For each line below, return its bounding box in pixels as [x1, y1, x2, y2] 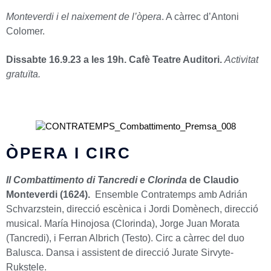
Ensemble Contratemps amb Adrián [90, 189, 247, 200]
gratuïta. [6, 69, 41, 80]
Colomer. [6, 25, 47, 36]
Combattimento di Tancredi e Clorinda [11, 175, 189, 186]
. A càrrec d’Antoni [162, 11, 239, 22]
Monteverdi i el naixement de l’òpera [6, 11, 162, 22]
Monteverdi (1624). [6, 189, 90, 200]
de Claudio [189, 175, 239, 186]
